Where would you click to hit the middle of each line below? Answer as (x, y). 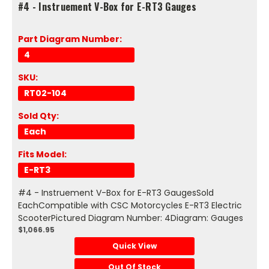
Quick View (134, 246)
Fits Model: (42, 154)
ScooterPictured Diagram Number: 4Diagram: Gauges (131, 218)
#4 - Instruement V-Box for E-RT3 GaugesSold (116, 192)
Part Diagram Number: (70, 39)
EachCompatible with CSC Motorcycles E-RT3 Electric (130, 205)
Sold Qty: (38, 116)
